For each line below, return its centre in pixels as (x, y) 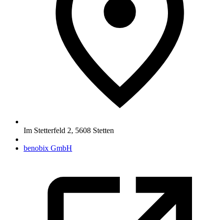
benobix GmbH (48, 148)
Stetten (103, 130)
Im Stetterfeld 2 (47, 130)
